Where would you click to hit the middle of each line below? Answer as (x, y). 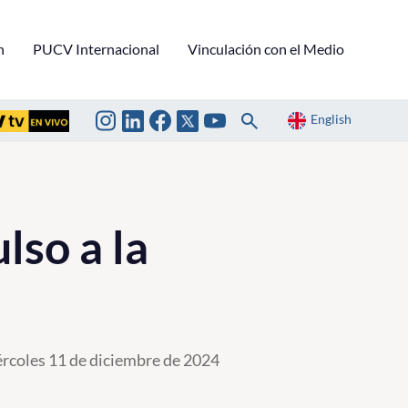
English (331, 119)
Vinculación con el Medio (266, 48)
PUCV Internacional (96, 48)
